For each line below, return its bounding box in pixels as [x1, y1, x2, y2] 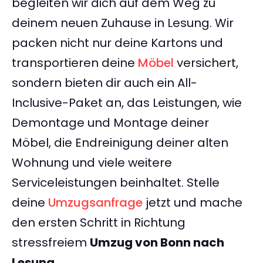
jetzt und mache [143, 194, 242, 211]
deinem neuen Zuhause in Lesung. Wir [12, 15, 234, 32]
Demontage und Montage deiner [12, 114, 209, 131]
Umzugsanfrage [48, 194, 143, 211]
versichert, [174, 55, 238, 72]
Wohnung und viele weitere [12, 154, 172, 171]
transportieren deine [12, 55, 138, 72]
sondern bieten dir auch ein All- [12, 75, 197, 92]
